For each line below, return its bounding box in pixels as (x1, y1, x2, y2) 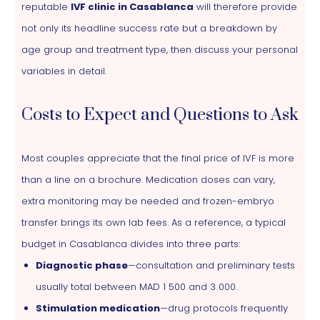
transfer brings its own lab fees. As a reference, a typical (21, 215, 286, 229)
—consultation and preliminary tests (128, 258, 295, 272)
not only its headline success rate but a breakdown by (21, 21, 277, 35)
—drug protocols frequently (160, 301, 288, 315)
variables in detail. (21, 64, 106, 78)
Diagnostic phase (36, 258, 128, 272)
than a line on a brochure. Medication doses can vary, (21, 172, 275, 186)
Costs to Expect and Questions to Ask (21, 104, 299, 126)
